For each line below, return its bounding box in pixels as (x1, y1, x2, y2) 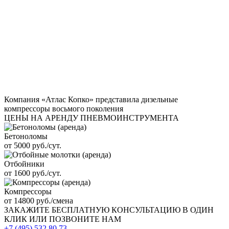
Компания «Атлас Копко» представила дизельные (4, 95, 178, 104)
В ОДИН (182, 205, 214, 214)
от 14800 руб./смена (4, 196, 73, 205)
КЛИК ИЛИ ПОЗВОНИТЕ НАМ (4, 214, 121, 223)
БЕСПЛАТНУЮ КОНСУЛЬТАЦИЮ (52, 205, 180, 214)
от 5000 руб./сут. (4, 141, 61, 150)
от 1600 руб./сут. (4, 168, 61, 177)
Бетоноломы (4, 131, 48, 141)
